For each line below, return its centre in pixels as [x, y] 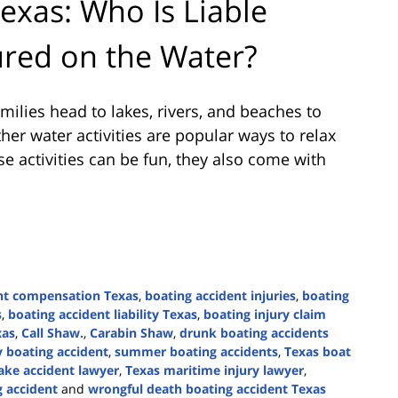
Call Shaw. [52, 332]
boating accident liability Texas [103, 314]
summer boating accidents [196, 351]
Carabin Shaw [131, 332]
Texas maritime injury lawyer [215, 370]
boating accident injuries [220, 295]
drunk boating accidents [254, 332]
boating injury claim [265, 314]
